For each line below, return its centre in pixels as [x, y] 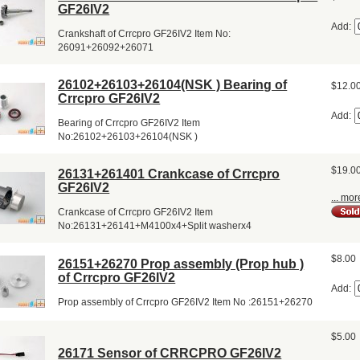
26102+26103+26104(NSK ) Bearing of [173, 84]
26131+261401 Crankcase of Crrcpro [169, 174]
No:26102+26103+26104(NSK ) [128, 137]
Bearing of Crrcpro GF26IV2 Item [129, 123]
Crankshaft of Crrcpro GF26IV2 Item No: [145, 34]
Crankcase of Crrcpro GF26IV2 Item [136, 213]
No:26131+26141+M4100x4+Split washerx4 [155, 226]
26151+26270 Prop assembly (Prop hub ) [181, 264]
